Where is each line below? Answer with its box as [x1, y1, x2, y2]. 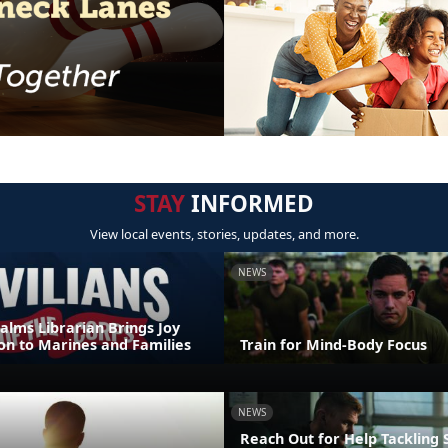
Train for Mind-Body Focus [240, 334, 427, 354]
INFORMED [185, 188, 314, 220]
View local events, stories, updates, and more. [89, 225, 359, 244]
